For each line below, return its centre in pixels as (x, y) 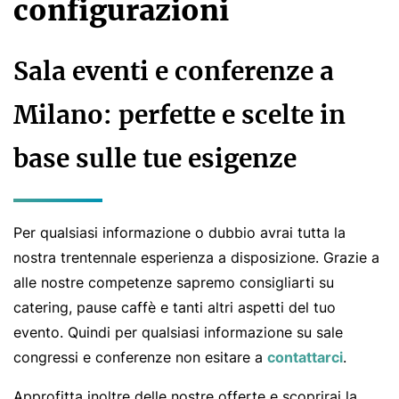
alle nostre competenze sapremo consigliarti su (174, 283)
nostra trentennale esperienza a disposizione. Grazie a (196, 258)
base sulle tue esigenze (155, 159)
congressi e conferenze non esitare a (140, 358)
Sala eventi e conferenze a (174, 72)
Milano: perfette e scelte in (179, 115)
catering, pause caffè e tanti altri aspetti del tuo (175, 308)
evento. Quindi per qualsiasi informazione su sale (178, 333)
